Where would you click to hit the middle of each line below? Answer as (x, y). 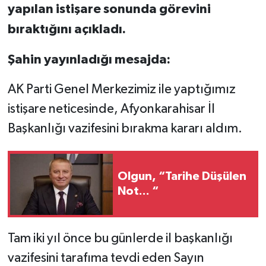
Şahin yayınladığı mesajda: (89, 60)
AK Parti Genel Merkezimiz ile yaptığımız (121, 90)
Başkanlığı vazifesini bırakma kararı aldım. (125, 129)
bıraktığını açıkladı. (66, 29)
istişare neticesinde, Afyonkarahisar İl (111, 110)
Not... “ (138, 191)
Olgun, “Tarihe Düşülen (182, 177)
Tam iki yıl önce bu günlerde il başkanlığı (120, 239)
